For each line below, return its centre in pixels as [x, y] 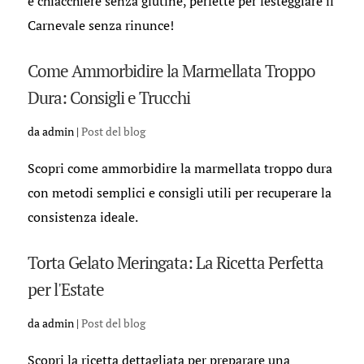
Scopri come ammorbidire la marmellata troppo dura [180, 168]
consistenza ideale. [82, 217]
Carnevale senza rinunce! [100, 25]
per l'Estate [65, 289]
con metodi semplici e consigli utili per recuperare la [179, 193]
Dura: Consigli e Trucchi [108, 97]
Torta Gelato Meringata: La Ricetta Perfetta [175, 262]
